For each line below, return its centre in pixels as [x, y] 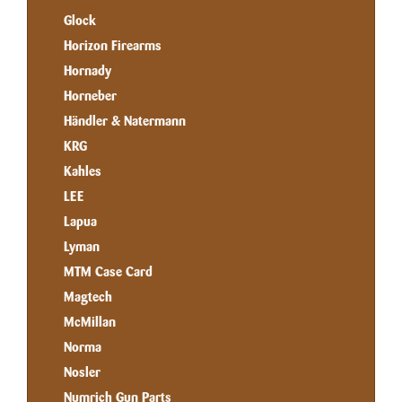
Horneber [90, 96]
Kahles [83, 171]
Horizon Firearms [113, 46]
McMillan [90, 322]
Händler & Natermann [125, 121]
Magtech [88, 297]
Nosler [82, 372]
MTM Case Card [108, 272]
